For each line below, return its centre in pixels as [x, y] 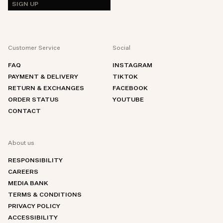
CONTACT [24, 111]
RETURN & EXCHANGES [46, 89]
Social [121, 48]
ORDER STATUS [33, 100]
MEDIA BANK [28, 184]
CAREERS [23, 172]
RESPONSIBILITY [35, 161]
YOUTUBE [128, 100]
